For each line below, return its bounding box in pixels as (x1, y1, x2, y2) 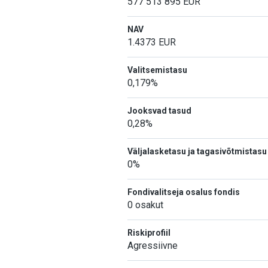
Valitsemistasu (127, 65, 187, 75)
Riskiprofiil (127, 228, 170, 237)
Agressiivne (127, 240, 178, 251)
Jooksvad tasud (127, 106, 191, 115)
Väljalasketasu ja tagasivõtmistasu (127, 147, 267, 156)
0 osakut (127, 199, 163, 211)
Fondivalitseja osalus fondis (127, 187, 240, 197)
